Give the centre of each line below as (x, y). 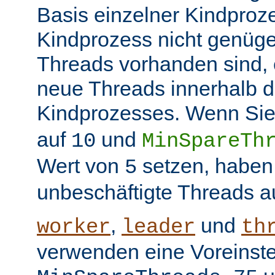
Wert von (81, 166)
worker (74, 227)
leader (158, 227)
